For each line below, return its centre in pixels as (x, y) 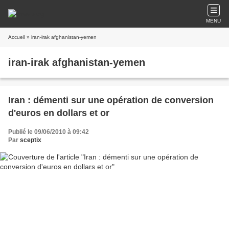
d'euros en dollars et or (59, 113)
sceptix (31, 140)
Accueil (17, 37)
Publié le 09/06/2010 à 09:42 (49, 132)
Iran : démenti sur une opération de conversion (111, 100)
